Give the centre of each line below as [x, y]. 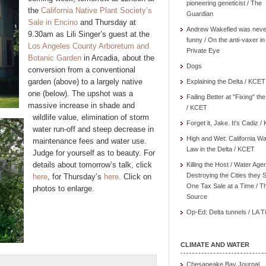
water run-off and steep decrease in [93, 129]
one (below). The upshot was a [80, 94]
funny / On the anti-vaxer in [226, 40]
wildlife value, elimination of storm [91, 117]
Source [197, 197]
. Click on [135, 177]
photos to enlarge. [64, 189]
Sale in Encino [53, 22]
